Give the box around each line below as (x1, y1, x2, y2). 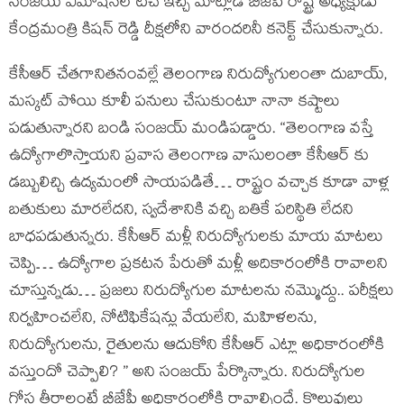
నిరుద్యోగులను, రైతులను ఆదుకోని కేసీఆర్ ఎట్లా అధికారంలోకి (9, 334, 384, 360)
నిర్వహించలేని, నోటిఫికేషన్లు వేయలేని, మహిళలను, (9, 307, 317, 333)
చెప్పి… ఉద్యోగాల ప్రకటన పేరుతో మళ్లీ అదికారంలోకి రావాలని (9, 252, 388, 279)
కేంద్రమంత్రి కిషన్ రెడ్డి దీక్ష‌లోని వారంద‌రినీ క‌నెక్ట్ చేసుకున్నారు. (9, 18, 383, 44)
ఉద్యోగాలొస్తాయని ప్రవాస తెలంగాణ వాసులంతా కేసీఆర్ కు (9, 144, 369, 170)
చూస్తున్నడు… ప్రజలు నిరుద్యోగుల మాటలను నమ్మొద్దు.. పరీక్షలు (9, 280, 394, 306)
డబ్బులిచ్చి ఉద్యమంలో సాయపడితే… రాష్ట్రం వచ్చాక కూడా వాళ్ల (9, 171, 390, 197)
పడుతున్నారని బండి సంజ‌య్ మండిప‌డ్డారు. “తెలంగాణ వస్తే (9, 117, 373, 143)
